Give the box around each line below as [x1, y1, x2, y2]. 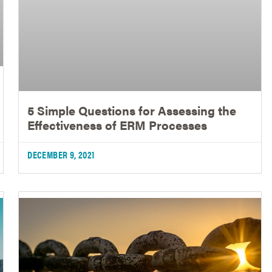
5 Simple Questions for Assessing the [27, 101, 237, 120]
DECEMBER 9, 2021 [27, 148, 95, 162]
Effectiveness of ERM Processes [27, 116, 208, 134]
